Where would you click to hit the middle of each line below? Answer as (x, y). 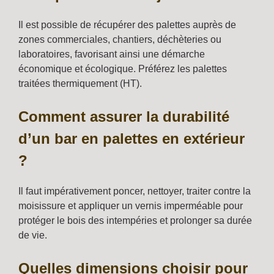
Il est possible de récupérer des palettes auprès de (127, 25)
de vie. (33, 235)
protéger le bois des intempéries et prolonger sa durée (135, 221)
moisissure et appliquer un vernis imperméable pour (131, 206)
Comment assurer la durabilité (124, 117)
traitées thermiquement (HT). (80, 84)
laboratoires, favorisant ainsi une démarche (112, 54)
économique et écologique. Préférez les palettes (123, 69)
